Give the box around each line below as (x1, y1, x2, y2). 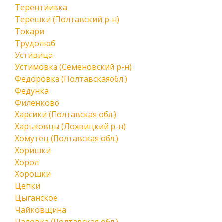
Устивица (15, 50, 53, 60)
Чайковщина (15, 204, 66, 215)
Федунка (15, 85, 49, 96)
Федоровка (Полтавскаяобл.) (15, 73, 127, 84)
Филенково (15, 97, 59, 108)
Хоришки (15, 145, 51, 156)
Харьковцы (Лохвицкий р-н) (15, 121, 126, 132)
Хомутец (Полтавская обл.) (15, 133, 118, 144)
